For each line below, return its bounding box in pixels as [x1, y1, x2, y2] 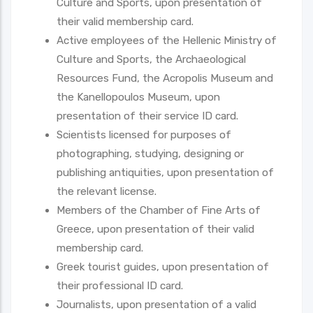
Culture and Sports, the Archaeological [57, 52, 246, 66]
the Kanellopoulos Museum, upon [57, 90, 220, 103]
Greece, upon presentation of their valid [57, 222, 254, 235]
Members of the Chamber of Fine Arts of [57, 203, 261, 217]
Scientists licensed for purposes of [57, 128, 231, 141]
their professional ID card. [57, 279, 183, 292]
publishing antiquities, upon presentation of [57, 166, 274, 179]
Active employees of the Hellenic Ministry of [57, 34, 277, 47]
